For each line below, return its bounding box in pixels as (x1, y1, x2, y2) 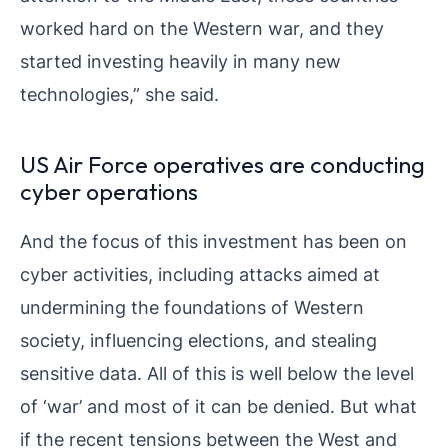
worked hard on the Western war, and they (20, 17, 384, 40)
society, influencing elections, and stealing (20, 329, 377, 352)
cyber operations (20, 177, 198, 207)
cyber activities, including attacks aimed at (20, 263, 380, 286)
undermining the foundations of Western (20, 296, 364, 319)
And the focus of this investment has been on (20, 230, 407, 253)
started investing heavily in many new (20, 50, 341, 73)
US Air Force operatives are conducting (20, 150, 425, 180)
